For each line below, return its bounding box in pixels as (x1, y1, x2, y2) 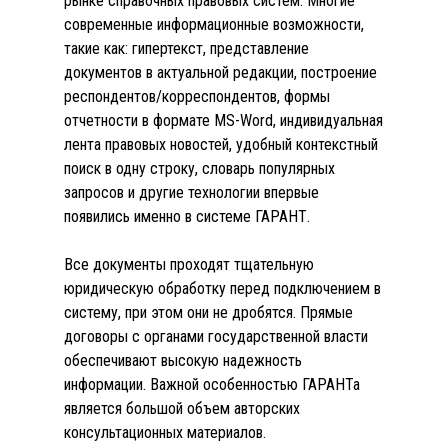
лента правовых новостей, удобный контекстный (64, 135, 378, 154)
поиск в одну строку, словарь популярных (64, 159, 335, 178)
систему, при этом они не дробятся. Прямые (64, 303, 353, 322)
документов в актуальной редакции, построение (64, 63, 377, 82)
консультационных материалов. (64, 423, 266, 442)
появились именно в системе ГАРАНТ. (64, 207, 310, 226)
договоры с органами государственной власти (64, 327, 368, 346)
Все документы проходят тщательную (64, 255, 314, 274)
